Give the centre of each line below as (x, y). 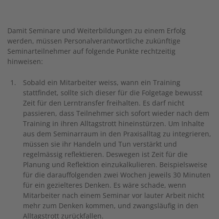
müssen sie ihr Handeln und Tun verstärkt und (100, 144)
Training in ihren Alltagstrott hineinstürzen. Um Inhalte (114, 123)
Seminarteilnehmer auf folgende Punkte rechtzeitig (91, 51)
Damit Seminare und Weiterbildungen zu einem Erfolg (97, 31)
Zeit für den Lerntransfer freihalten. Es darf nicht (104, 103)
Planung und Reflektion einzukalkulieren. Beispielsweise (115, 164)
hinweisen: (25, 61)
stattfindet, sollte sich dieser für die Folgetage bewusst (113, 93)
